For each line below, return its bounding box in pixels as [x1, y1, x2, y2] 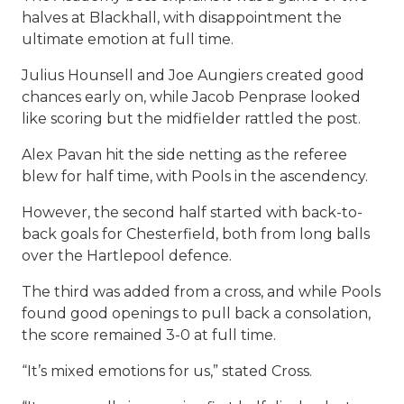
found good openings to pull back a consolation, [22, 305, 371, 323]
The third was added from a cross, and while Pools [22, 283, 381, 301]
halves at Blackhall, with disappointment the [22, 9, 342, 27]
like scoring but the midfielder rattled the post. [22, 110, 361, 128]
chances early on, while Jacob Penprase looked [22, 88, 361, 106]
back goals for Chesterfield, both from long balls [22, 225, 370, 243]
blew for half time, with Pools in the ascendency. [22, 168, 368, 186]
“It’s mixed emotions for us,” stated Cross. [22, 363, 312, 381]
